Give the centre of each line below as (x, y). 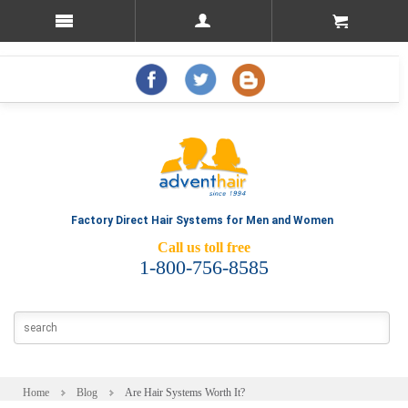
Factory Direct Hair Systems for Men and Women (202, 220)
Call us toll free (204, 247)
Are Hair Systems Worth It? (185, 392)
